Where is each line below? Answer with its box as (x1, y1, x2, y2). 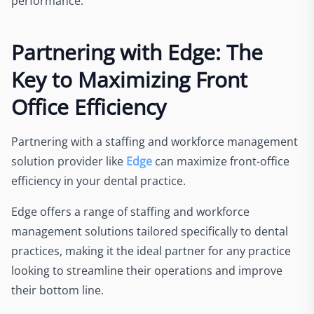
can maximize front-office (152, 153, 289, 169)
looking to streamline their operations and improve (11, 263, 282, 278)
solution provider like (11, 153, 126, 169)
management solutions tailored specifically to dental (11, 224, 288, 239)
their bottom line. (11, 282, 104, 298)
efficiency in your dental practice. (11, 173, 189, 189)
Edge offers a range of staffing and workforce (11, 204, 250, 219)
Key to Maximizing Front (11, 65, 247, 94)
